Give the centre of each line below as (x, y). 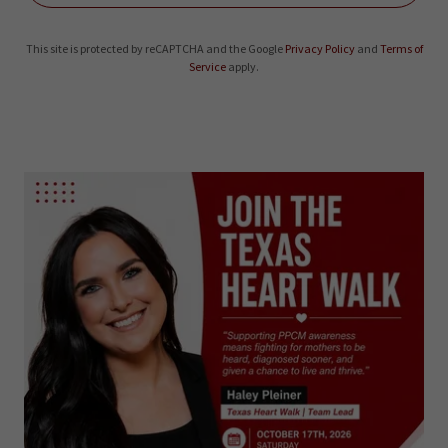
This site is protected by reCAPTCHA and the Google (155, 49)
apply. (242, 67)
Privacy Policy (319, 49)
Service (207, 67)
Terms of (401, 49)
